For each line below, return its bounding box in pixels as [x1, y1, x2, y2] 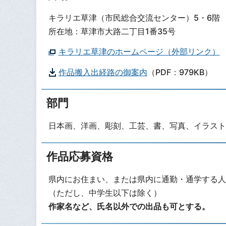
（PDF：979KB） [147, 67, 212, 78]
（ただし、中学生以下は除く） [48, 187, 161, 198]
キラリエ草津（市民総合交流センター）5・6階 [48, 12, 220, 23]
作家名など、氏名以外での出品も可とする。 [48, 201, 210, 211]
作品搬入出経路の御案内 [58, 67, 147, 78]
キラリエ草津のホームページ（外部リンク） [58, 46, 220, 57]
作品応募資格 [46, 149, 113, 163]
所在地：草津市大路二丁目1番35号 [48, 26, 176, 36]
